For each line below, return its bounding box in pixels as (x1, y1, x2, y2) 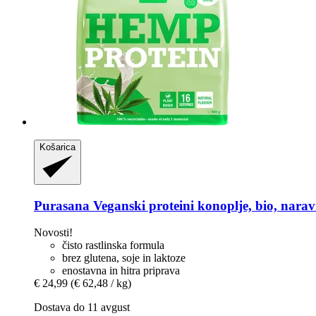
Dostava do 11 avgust (34, 301, 130, 314)
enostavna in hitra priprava (62, 265, 180, 277)
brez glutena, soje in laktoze (62, 252, 186, 265)
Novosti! (34, 226, 73, 239)
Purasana (34, 197, 90, 213)
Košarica (39, 141, 75, 152)
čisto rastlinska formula (62, 239, 164, 252)
